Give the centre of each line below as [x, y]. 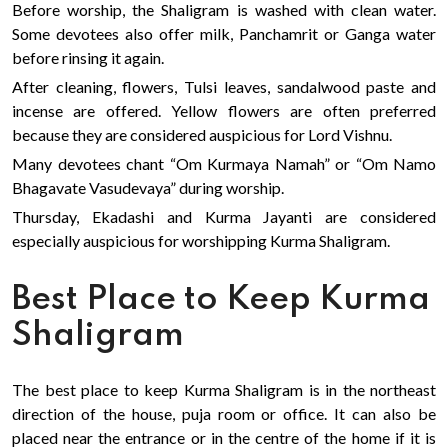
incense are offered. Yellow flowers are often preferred [224, 110]
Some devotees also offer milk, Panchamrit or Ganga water [224, 33]
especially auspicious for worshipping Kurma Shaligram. [201, 240]
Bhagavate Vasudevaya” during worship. [148, 187]
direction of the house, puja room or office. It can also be [224, 413]
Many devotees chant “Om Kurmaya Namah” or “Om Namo [224, 163]
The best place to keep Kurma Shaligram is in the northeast [224, 389]
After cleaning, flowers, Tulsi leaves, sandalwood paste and [224, 86]
